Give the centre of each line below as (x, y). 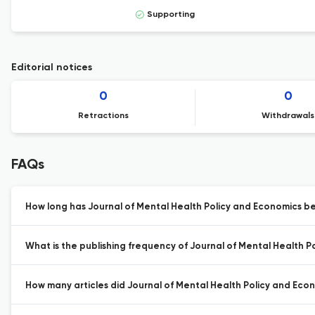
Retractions (104, 116)
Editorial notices (52, 67)
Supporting (171, 15)
